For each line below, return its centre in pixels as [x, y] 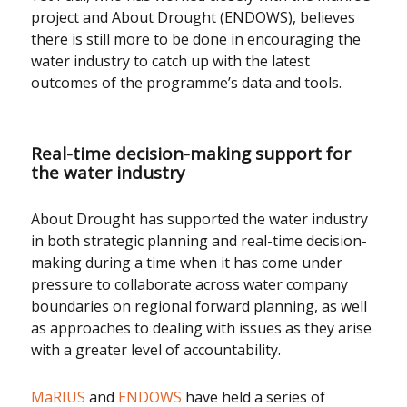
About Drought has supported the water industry [200, 218]
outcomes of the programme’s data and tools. [187, 82]
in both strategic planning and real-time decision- [199, 240]
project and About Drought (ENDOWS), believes [194, 17]
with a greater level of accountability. [156, 349]
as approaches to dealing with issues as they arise [202, 328]
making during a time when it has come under [187, 262]
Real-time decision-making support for [191, 153]
